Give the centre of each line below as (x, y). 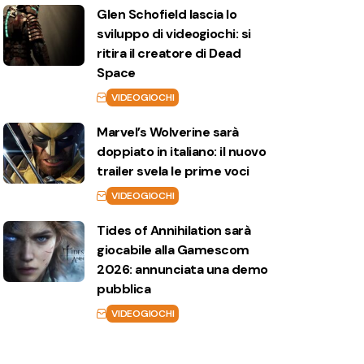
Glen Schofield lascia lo (167, 15)
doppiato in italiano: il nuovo (182, 152)
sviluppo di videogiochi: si (174, 34)
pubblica (124, 289)
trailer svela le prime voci (173, 171)
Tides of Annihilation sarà (174, 231)
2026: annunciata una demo (182, 270)
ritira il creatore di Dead (169, 54)
